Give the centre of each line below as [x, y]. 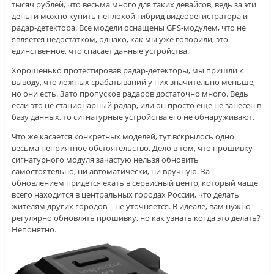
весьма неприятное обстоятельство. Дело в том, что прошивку [132, 148]
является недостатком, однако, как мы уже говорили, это [120, 39]
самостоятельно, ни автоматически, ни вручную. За [110, 172]
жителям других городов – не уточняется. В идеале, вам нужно [131, 206]
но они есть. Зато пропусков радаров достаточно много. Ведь [130, 94]
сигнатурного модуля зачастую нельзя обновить [105, 160]
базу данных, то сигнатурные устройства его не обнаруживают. [133, 117]
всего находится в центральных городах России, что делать [125, 195]
